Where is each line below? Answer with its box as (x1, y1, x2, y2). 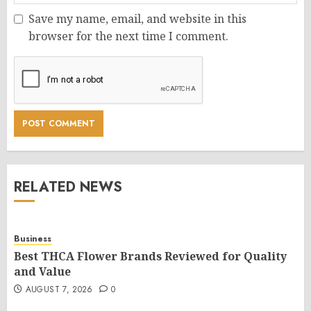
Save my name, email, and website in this (28, 10, 246, 26)
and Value (14, 263, 71, 279)
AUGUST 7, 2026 (25, 283, 93, 296)
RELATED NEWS (14, 176, 122, 197)
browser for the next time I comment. (28, 28, 228, 44)
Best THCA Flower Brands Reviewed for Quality (14, 248, 287, 264)
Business (14, 232, 51, 245)
